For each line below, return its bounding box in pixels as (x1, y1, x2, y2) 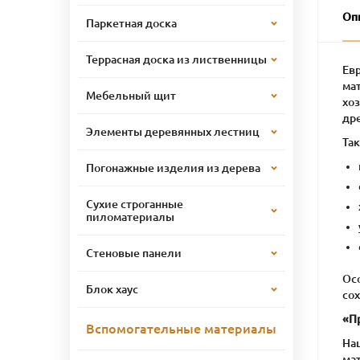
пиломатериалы (86, 210, 174, 223)
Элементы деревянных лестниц (86, 125, 260, 138)
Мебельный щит (86, 88, 176, 102)
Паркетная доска (86, 16, 177, 30)
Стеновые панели (86, 246, 182, 260)
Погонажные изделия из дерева (86, 161, 260, 174)
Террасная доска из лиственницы (86, 52, 267, 66)
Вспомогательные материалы (86, 321, 276, 336)
